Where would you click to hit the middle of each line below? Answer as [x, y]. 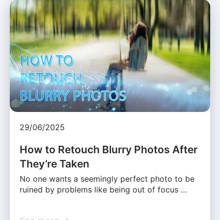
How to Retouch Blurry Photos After [109, 150]
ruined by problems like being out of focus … [103, 190]
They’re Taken [55, 164]
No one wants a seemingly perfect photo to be [107, 179]
